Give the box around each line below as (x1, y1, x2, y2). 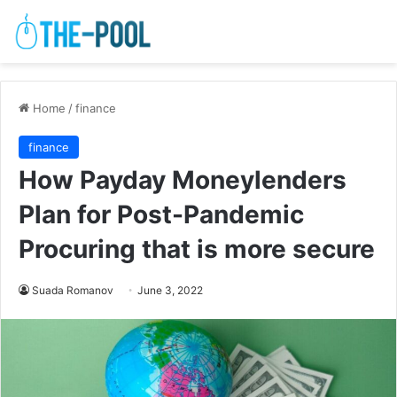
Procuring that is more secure (19, 234, 375, 265)
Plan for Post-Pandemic (19, 199, 304, 230)
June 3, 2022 (137, 284, 203, 298)
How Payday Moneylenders (19, 165, 346, 196)
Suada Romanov (32, 284, 113, 298)
